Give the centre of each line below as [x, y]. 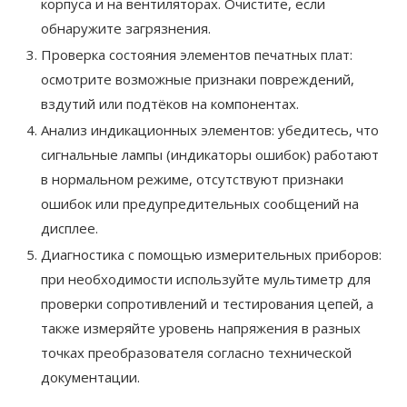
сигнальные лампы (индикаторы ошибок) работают [210, 155]
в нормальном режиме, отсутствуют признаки [192, 179]
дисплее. [69, 228]
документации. [90, 377]
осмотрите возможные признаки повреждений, [198, 79]
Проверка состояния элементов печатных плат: [197, 55]
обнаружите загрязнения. [126, 29]
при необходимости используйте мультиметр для [206, 279]
